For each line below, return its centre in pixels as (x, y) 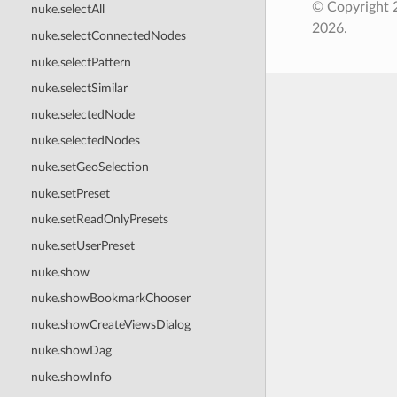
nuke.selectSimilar (79, 89)
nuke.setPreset (70, 193)
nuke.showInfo (71, 377)
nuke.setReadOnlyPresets (99, 220)
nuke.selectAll (67, 10)
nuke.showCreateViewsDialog (110, 324)
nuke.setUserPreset (82, 245)
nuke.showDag (71, 351)
